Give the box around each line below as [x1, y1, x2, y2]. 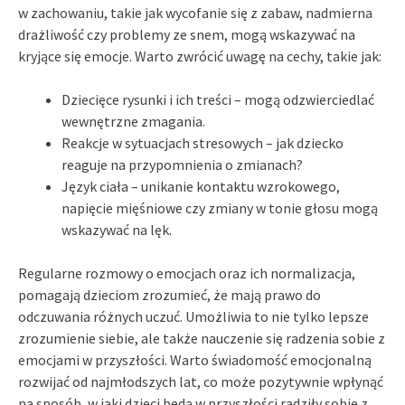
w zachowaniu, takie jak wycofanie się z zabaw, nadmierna [18, 3, 372, 22]
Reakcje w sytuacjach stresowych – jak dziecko [61, 133, 344, 152]
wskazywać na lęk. [61, 220, 172, 239]
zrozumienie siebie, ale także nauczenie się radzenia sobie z [18, 328, 385, 347]
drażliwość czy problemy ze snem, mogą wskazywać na [18, 24, 355, 43]
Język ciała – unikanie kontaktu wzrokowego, [61, 176, 340, 195]
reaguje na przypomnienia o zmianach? [61, 155, 303, 174]
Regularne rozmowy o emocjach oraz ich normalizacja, [18, 263, 355, 282]
